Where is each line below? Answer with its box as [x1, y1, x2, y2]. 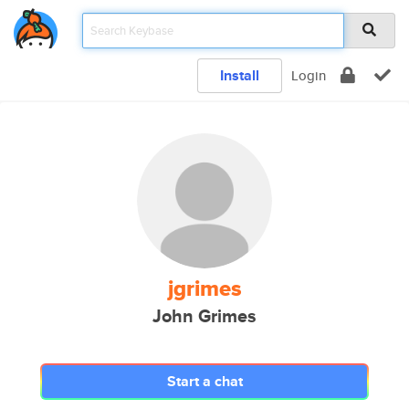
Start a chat [166, 371, 243, 392]
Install [220, 65, 259, 86]
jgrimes [167, 272, 242, 305]
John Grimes [152, 303, 257, 330]
